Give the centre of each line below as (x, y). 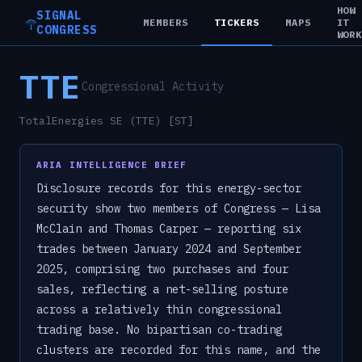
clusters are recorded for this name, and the (179, 350)
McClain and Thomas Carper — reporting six (169, 229)
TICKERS (236, 22)
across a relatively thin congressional (159, 309)
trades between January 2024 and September (169, 249)
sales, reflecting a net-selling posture (162, 289)
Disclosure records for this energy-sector (169, 188)
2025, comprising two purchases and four (162, 269)
